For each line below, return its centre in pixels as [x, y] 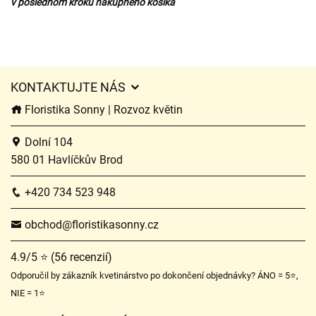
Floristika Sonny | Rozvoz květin [102, 110]
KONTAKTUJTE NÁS [69, 87]
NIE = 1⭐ [28, 293]
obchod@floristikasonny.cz [90, 225]
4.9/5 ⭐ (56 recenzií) [61, 257]
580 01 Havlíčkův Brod [67, 160]
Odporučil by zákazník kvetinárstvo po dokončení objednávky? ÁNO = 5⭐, [154, 275]
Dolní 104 [47, 142]
